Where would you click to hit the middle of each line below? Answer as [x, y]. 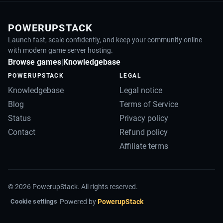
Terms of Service [149, 105]
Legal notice [141, 91]
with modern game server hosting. [60, 51]
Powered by [78, 201]
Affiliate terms [144, 146]
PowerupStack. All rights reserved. [84, 187]
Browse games [35, 62]
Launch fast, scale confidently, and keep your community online [105, 40]
